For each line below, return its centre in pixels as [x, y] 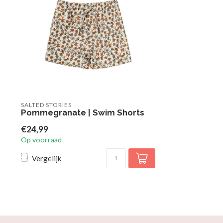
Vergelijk [47, 158]
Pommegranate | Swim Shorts [83, 112]
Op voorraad [41, 140]
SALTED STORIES [46, 105]
